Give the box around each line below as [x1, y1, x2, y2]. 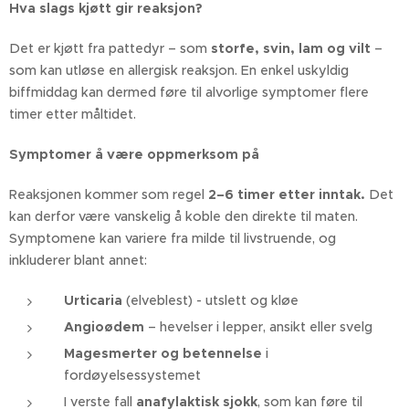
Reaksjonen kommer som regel [9, 186, 208, 204]
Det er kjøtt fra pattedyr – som [9, 40, 211, 58]
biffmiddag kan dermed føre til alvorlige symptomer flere [9, 84, 369, 101]
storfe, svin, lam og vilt [211, 40, 371, 58]
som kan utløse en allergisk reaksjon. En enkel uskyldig [9, 62, 349, 79]
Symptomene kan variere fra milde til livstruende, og [9, 230, 336, 247]
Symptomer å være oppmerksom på [9, 146, 259, 163]
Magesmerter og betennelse [64, 345, 262, 362]
